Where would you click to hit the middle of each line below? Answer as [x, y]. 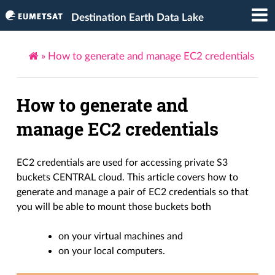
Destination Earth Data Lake [137, 18]
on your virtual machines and [121, 237]
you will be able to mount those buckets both [114, 207]
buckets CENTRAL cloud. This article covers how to [128, 178]
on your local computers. [112, 251]
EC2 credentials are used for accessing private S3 [122, 163]
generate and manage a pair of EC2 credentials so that [133, 192]
